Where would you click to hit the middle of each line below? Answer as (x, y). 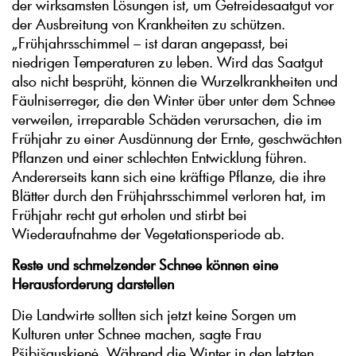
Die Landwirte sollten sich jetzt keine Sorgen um (154, 315)
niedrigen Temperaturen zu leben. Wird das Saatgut (167, 62)
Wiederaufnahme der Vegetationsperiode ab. (148, 234)
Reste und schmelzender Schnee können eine (145, 265)
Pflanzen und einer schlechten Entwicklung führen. (159, 158)
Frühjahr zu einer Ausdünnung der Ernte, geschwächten (177, 139)
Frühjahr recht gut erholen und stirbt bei (130, 215)
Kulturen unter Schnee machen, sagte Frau (137, 334)
